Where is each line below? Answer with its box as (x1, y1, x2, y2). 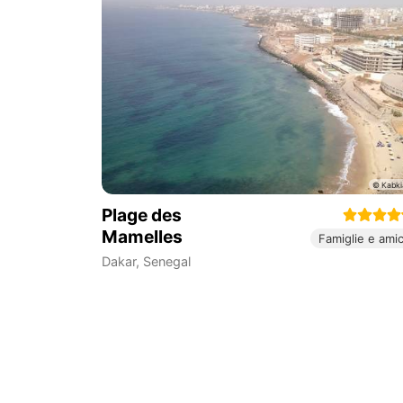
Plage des (101, 204, 182, 226)
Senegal (142, 254, 191, 270)
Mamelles (101, 226, 183, 247)
